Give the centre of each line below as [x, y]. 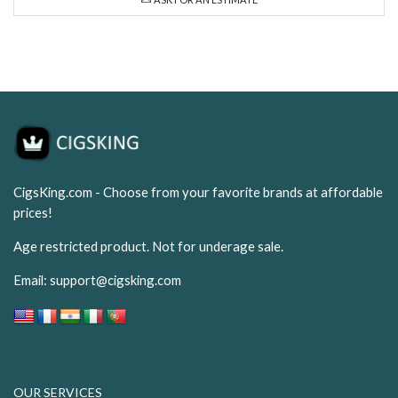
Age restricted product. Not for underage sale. [148, 247]
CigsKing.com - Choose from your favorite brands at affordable [198, 192]
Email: [32, 280]
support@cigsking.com [115, 280]
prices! [33, 213]
